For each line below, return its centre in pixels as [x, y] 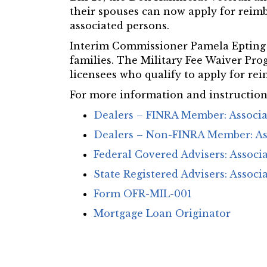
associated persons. [119, 26]
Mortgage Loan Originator [162, 213]
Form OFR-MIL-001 [143, 194]
